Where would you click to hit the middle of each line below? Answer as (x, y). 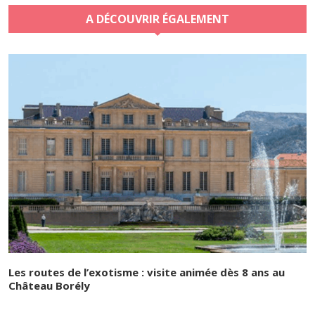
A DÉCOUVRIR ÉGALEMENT (157, 19)
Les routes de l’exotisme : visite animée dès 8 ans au (147, 272)
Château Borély (49, 285)
